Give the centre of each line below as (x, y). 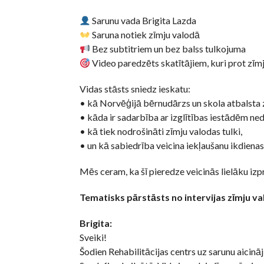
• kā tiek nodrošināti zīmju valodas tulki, (161, 131)
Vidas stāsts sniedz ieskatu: (135, 89)
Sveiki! (93, 237)
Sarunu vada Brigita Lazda (143, 21)
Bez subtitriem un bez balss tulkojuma (168, 49)
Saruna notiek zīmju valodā (145, 35)
